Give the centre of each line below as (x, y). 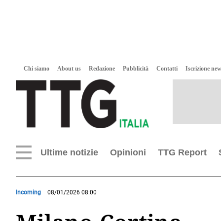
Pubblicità (136, 69)
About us (69, 69)
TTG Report (182, 152)
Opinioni (128, 152)
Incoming (28, 192)
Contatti (167, 69)
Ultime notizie (69, 152)
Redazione (102, 69)
